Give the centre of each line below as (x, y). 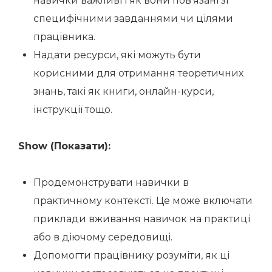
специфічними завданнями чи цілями (133, 19)
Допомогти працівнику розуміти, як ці (131, 255)
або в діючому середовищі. (103, 237)
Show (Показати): (64, 146)
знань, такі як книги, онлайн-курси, (124, 91)
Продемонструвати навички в (111, 182)
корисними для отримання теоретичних (138, 73)
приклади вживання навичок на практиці (142, 219)
